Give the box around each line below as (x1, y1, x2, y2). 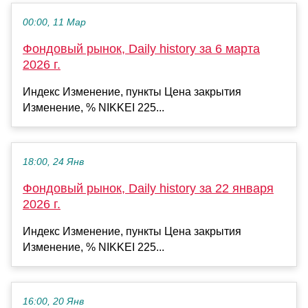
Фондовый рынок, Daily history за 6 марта (23, 41, 260, 56)
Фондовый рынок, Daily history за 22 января (23, 181, 274, 195)
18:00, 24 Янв (23, 156, 84, 167)
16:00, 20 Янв (23, 296, 84, 307)
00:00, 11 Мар (23, 16, 86, 27)
